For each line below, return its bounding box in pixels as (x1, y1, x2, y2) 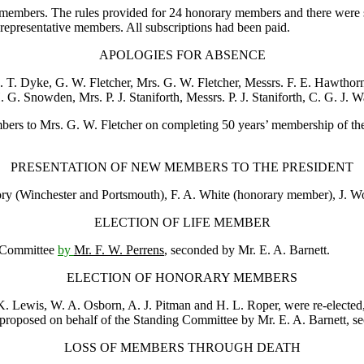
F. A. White (171, 187, 230, 201)
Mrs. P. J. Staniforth (79, 89, 180, 104)
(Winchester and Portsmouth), (12, 187, 171, 201)
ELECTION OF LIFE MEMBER (93, 214, 271, 229)
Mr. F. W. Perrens (74, 242, 164, 257)
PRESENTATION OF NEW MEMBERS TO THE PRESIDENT (11, 159, 353, 174)
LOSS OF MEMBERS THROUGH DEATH (63, 340, 301, 354)
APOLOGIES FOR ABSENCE (98, 47, 266, 62)
